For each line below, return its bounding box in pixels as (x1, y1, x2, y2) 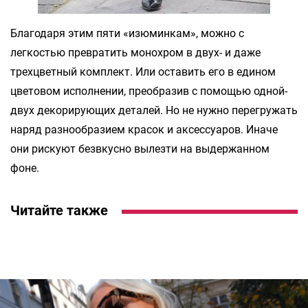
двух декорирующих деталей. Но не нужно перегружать (10, 103, 298, 117)
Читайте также (10, 201, 108, 219)
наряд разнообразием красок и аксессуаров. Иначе (10, 122, 278, 136)
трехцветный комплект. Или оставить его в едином (10, 65, 276, 78)
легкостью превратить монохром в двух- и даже (10, 45, 261, 59)
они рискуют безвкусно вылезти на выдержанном (10, 142, 269, 155)
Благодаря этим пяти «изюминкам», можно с (10, 26, 244, 40)
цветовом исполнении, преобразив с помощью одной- (10, 84, 287, 98)
